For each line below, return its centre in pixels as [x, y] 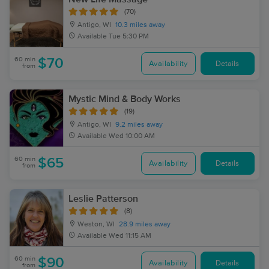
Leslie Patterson [103, 199]
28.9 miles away [145, 225]
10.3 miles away [140, 25]
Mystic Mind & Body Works [125, 99]
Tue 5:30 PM [129, 37]
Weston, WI [95, 225]
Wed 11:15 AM [130, 236]
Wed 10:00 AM [132, 136]
